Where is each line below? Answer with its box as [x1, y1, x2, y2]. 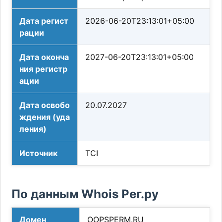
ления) [19, 124, 47, 134]
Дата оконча [19, 52, 69, 62]
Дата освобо [19, 100, 70, 111]
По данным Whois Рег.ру [11, 187, 159, 202]
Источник [19, 148, 58, 159]
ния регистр [19, 64, 68, 74]
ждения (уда [19, 112, 70, 122]
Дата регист [19, 16, 69, 26]
